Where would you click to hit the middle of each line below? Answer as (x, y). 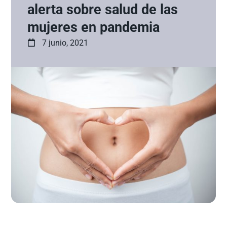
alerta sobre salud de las (103, 9)
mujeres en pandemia (94, 27)
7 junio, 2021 (65, 43)
